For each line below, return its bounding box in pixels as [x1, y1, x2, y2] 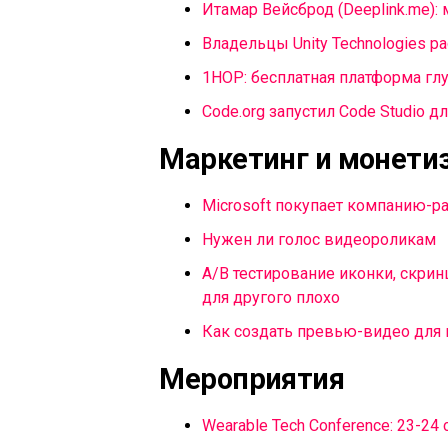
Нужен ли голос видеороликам [202, 230, 436, 249]
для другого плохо [202, 288, 340, 307]
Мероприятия [153, 362, 345, 396]
